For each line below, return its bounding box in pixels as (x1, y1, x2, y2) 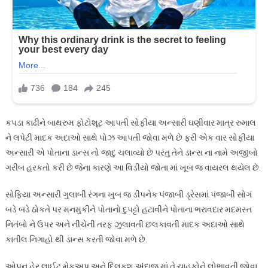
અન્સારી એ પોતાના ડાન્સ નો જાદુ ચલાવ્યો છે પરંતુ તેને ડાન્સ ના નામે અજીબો (5, 147, 258, 157)
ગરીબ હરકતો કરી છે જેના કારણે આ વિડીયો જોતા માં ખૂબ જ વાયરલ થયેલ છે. (5, 162, 261, 172)
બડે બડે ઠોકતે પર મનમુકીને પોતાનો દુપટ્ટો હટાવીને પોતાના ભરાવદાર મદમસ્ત (5, 204, 252, 214)
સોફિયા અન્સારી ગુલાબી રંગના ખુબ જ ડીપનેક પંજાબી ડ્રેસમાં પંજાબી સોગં (5, 189, 252, 199)
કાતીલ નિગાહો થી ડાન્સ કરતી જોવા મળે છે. (5, 234, 147, 244)
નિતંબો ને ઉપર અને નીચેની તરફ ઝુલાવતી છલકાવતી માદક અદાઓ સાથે (5, 219, 245, 229)
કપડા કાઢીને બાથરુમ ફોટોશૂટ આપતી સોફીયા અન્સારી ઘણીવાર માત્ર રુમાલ (5, 117, 256, 127)
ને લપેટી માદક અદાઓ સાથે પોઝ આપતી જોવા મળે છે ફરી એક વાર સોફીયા (5, 132, 254, 142)
